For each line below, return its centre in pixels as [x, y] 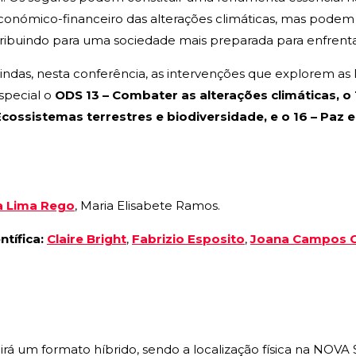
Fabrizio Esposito [188, 239]
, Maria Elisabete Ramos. [147, 206]
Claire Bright [87, 239]
